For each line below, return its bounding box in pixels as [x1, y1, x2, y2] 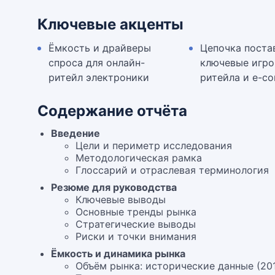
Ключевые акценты [37, 15, 184, 33]
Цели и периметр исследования [76, 139, 233, 152]
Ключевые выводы [76, 193, 166, 206]
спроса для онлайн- [48, 56, 145, 69]
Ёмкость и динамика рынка [51, 247, 186, 260]
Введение [51, 127, 101, 139]
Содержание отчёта [37, 102, 188, 120]
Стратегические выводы [76, 218, 196, 230]
